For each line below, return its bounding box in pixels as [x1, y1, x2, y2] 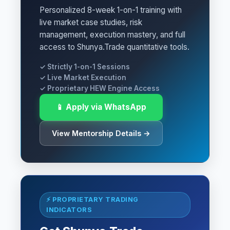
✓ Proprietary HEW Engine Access [40, 84, 160, 92]
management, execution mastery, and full [40, 30, 185, 40]
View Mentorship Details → [52, 129, 150, 138]
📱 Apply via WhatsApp [56, 102, 146, 112]
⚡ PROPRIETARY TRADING [46, 196, 139, 203]
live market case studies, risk [40, 17, 142, 27]
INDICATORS [46, 206, 92, 214]
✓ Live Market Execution [40, 73, 126, 82]
